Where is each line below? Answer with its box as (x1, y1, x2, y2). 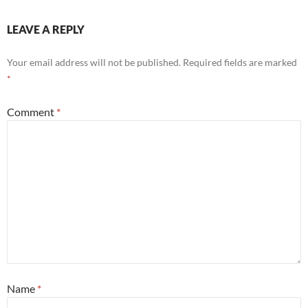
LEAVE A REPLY (7, 23, 85, 36)
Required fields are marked (183, 56, 297, 69)
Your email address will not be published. (7, 56, 181, 69)
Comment (7, 105, 56, 119)
